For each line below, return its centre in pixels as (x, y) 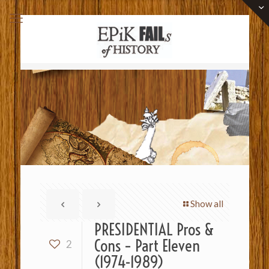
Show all (207, 204)
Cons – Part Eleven (147, 246)
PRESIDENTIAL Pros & (154, 229)
